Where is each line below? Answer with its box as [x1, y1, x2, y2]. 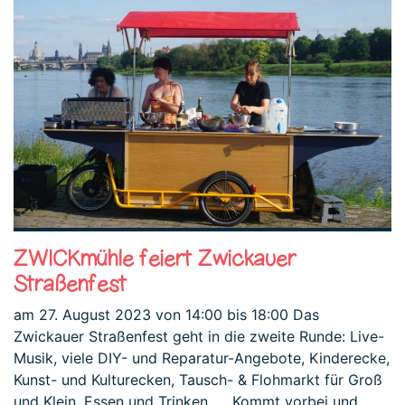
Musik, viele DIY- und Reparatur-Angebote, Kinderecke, [14, 349, 390, 368]
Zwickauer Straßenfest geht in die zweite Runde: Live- [14, 327, 384, 346]
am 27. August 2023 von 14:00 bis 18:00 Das [14, 306, 319, 325]
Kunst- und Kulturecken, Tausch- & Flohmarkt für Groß [14, 371, 382, 390]
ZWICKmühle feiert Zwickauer [14, 243, 297, 274]
